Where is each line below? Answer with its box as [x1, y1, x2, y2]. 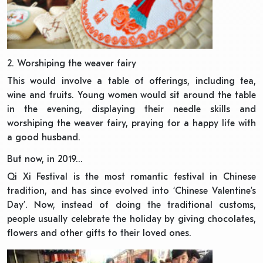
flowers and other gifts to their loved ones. [7, 228, 191, 239]
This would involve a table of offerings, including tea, [7, 76, 256, 87]
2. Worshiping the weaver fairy [7, 58, 136, 69]
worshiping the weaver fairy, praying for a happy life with [7, 118, 256, 129]
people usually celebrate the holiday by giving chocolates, [7, 214, 256, 225]
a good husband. [7, 132, 80, 143]
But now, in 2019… [7, 154, 83, 165]
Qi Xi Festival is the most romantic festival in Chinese [7, 171, 256, 183]
